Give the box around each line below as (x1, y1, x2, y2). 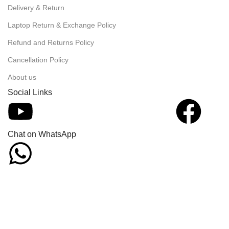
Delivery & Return (8, 3, 64, 12)
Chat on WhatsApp (8, 129, 76, 139)
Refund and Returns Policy (8, 38, 94, 47)
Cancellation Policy (8, 55, 68, 64)
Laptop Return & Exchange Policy (8, 20, 116, 29)
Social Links (8, 87, 52, 97)
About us (8, 73, 36, 81)
